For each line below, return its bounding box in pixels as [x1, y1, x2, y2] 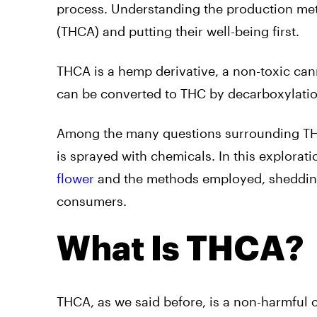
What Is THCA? [57, 231, 304, 266]
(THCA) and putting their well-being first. [57, 23, 299, 39]
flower [57, 170, 94, 186]
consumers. [57, 192, 127, 209]
